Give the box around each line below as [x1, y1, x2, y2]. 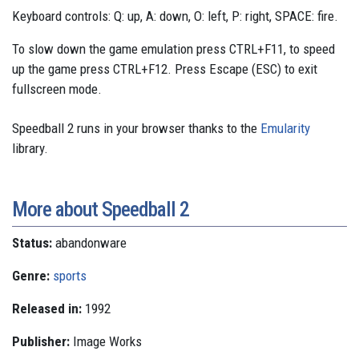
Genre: [12, 268, 50, 284]
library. [12, 140, 48, 157]
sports [53, 268, 87, 284]
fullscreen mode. [12, 81, 102, 98]
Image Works [73, 333, 142, 350]
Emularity [260, 120, 310, 137]
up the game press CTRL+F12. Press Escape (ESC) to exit [12, 61, 317, 78]
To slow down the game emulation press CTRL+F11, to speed [12, 41, 335, 58]
